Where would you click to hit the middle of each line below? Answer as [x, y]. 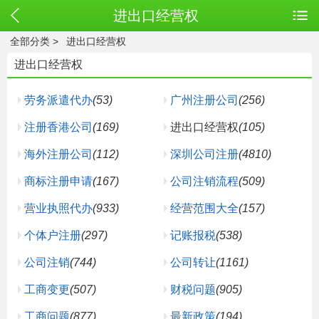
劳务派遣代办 [58, 100]
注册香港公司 [58, 127]
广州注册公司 [204, 100]
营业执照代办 [58, 208]
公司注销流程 [204, 181]
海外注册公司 [58, 154]
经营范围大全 [204, 208]
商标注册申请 [58, 181]
